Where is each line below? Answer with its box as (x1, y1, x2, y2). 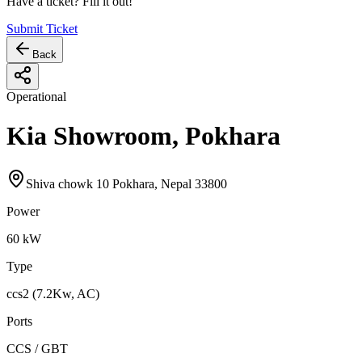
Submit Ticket (6, 21, 78, 36)
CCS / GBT (6, 341, 68, 356)
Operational (6, 89, 66, 103)
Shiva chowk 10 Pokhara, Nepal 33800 (26, 176, 227, 191)
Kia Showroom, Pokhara (6, 121, 280, 151)
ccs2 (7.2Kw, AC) (6, 286, 99, 301)
